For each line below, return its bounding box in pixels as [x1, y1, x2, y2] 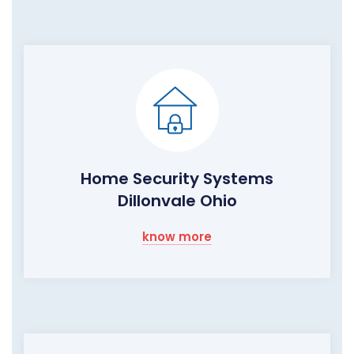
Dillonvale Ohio [117, 190, 237, 213]
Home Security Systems [81, 168, 273, 190]
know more [142, 228, 212, 246]
